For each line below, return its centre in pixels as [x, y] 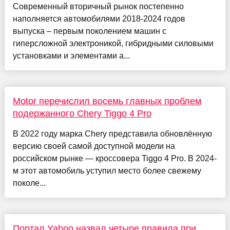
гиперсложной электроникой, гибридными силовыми [113, 43]
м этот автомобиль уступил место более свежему [107, 170]
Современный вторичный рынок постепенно [98, 6]
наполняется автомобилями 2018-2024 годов [99, 18]
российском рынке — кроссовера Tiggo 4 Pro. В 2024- [114, 158]
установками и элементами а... [71, 55]
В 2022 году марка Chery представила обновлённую [112, 133]
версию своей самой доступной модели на [94, 146]
